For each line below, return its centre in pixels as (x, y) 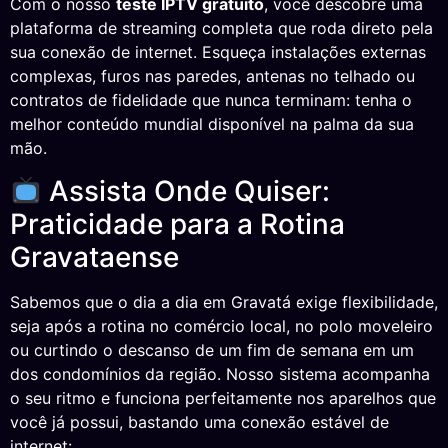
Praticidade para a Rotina (177, 223)
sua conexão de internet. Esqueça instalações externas (218, 52)
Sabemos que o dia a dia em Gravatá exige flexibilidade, (224, 301)
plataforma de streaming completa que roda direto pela (221, 28)
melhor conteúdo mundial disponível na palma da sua (212, 124)
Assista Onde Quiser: (185, 190)
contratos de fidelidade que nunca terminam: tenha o (211, 100)
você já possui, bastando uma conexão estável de (199, 421)
